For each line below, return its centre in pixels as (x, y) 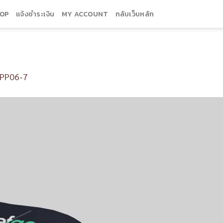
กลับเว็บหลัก (135, 14)
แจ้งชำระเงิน (35, 14)
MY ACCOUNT (85, 14)
